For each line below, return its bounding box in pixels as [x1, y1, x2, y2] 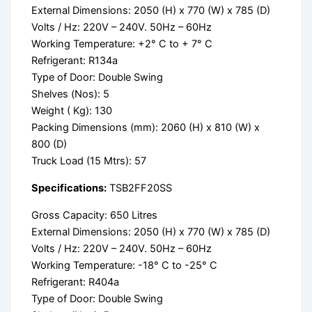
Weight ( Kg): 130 [31, 104, 113, 118]
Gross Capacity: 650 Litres [31, 208, 158, 221]
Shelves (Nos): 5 [31, 88, 110, 101]
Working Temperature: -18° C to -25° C [31, 258, 218, 272]
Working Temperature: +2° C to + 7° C [31, 38, 213, 51]
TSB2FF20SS [107, 182, 173, 195]
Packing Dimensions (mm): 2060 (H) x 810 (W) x [31, 121, 260, 134]
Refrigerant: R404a [31, 275, 120, 288]
